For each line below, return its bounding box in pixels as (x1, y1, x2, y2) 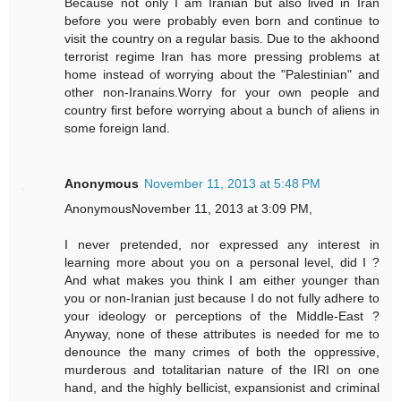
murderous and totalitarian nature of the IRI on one (64, 363, 380, 378)
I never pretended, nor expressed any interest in (64, 237, 380, 252)
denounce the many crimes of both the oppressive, (64, 345, 380, 360)
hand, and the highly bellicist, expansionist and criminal (64, 380, 380, 396)
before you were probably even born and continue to (64, 13, 380, 29)
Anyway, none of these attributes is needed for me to (64, 327, 380, 342)
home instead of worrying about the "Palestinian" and (64, 67, 380, 82)
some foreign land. (64, 121, 171, 136)
